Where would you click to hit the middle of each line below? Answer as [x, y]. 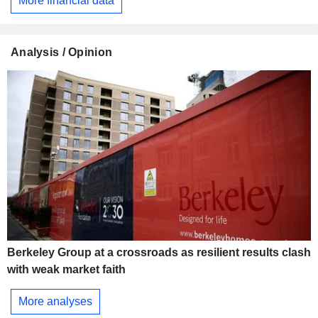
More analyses [55, 301]
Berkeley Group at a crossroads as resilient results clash [159, 253]
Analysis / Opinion [62, 52]
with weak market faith [66, 270]
